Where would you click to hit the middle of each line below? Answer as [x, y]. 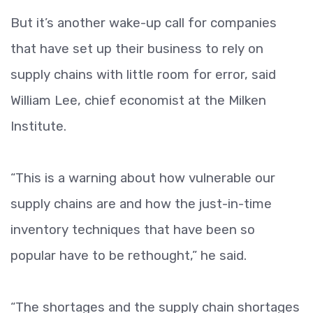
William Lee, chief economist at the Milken [138, 100]
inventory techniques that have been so [133, 230]
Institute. [38, 126]
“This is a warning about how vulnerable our [143, 178]
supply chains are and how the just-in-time [141, 204]
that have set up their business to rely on [137, 49]
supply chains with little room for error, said [143, 74]
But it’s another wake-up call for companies [144, 23]
